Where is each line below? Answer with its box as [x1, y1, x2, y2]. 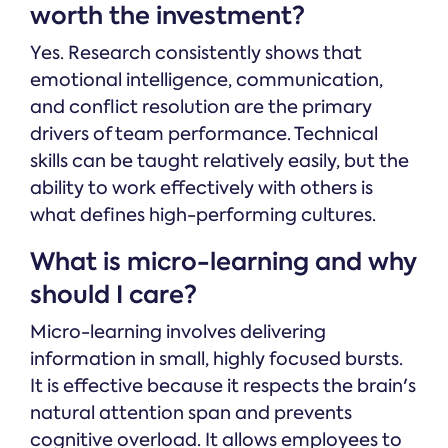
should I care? [30, 278, 197, 312]
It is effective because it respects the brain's [30, 374, 416, 399]
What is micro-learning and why [30, 245, 417, 279]
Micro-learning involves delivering [30, 320, 326, 345]
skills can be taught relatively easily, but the [30, 149, 409, 174]
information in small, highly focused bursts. [30, 347, 403, 372]
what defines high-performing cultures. [30, 203, 376, 228]
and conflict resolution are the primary [30, 95, 372, 120]
